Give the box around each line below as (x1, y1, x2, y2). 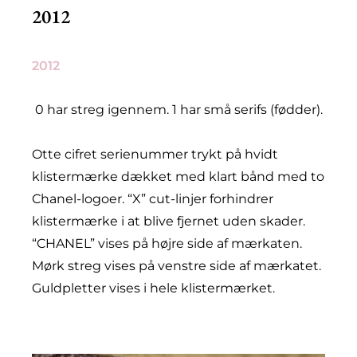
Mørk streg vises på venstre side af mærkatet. (32, 257, 321, 273)
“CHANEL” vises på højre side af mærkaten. (32, 235, 302, 251)
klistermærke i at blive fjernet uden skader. (32, 213, 305, 229)
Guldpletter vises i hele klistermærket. (32, 280, 275, 296)
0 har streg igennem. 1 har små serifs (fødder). (35, 101, 323, 117)
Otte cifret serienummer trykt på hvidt (32, 146, 278, 162)
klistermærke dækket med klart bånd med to (32, 168, 324, 184)
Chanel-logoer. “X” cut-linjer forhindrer (32, 190, 273, 206)
